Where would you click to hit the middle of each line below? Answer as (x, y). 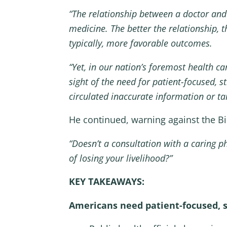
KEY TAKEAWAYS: (106, 182)
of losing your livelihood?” (120, 158)
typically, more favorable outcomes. (140, 43)
